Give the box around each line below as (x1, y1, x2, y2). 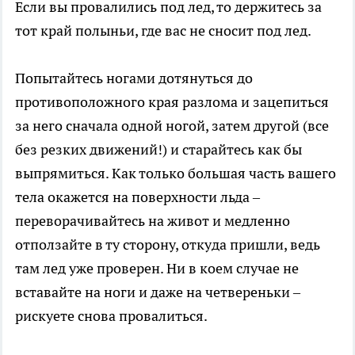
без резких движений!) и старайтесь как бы (15, 140, 302, 159)
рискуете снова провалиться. (15, 307, 208, 326)
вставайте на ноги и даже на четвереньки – (15, 283, 300, 302)
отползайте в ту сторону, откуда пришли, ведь (15, 235, 320, 254)
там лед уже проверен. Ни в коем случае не (15, 259, 299, 278)
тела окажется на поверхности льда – (15, 188, 260, 207)
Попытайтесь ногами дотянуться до (15, 69, 253, 88)
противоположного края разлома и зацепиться (15, 93, 329, 112)
